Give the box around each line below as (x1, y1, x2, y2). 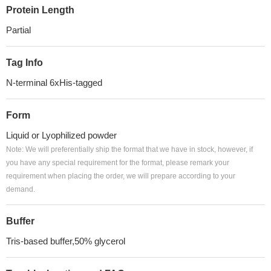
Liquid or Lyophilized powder (6, 130, 117, 140)
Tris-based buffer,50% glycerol (6, 236, 125, 246)
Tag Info (6, 57, 43, 68)
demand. (6, 185, 35, 194)
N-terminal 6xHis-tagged (6, 77, 102, 88)
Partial (6, 25, 31, 35)
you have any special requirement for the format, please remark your (6, 158, 229, 167)
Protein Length (6, 5, 74, 15)
